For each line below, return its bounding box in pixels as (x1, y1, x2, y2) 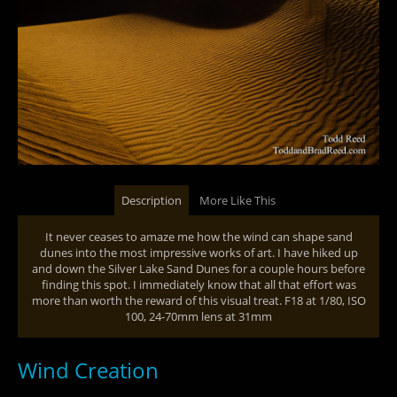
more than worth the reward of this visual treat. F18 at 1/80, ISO (31, 292, 366, 308)
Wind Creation (18, 355, 159, 385)
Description (121, 192, 182, 208)
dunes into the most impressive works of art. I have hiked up (39, 245, 358, 261)
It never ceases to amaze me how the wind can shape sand (44, 229, 353, 245)
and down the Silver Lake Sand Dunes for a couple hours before (32, 261, 365, 276)
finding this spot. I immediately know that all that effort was (41, 276, 356, 292)
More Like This (198, 192, 276, 208)
